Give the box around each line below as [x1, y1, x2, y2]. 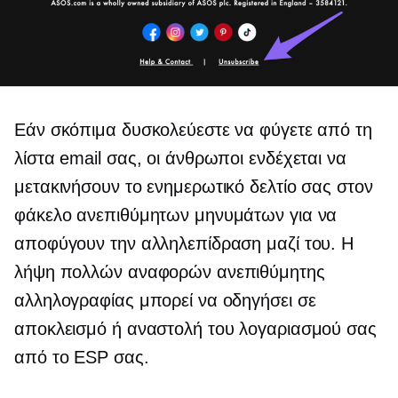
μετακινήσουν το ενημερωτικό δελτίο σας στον [14, 176, 373, 196]
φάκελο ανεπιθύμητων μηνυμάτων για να [14, 204, 338, 225]
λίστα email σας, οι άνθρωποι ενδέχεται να [14, 147, 346, 168]
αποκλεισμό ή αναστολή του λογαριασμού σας [14, 318, 377, 338]
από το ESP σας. [14, 346, 149, 367]
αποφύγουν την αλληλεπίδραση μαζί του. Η [14, 233, 354, 253]
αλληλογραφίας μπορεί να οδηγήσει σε [14, 290, 316, 310]
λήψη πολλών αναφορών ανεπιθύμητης [14, 261, 325, 282]
